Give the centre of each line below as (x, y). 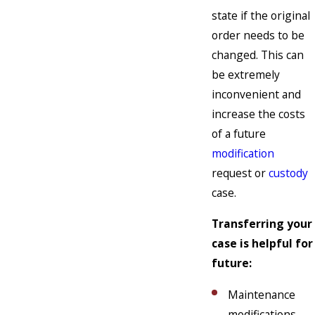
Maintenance (262, 294)
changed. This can (258, 55)
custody (288, 173)
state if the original (261, 16)
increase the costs (258, 114)
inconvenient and (256, 95)
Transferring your (262, 223)
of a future (239, 134)
